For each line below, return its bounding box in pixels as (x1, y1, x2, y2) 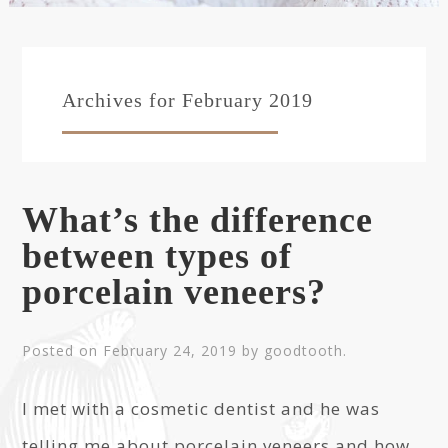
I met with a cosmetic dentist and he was (22, 397, 381, 420)
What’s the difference (22, 200, 374, 240)
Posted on (22, 341, 104, 360)
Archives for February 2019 (62, 89, 314, 111)
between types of (22, 236, 293, 276)
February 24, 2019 (103, 341, 238, 360)
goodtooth (264, 341, 344, 360)
